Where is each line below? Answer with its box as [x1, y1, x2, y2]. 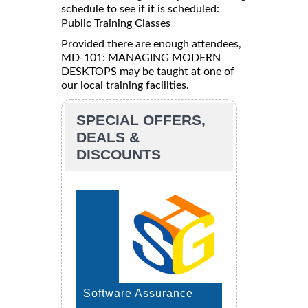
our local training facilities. [61, 79, 189, 91]
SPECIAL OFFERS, [76, 111, 206, 128]
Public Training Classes [61, 17, 170, 29]
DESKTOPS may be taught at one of [61, 65, 234, 77]
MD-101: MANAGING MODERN [61, 52, 221, 63]
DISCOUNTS [76, 146, 161, 162]
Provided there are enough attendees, [61, 38, 241, 49]
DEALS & [76, 129, 140, 145]
